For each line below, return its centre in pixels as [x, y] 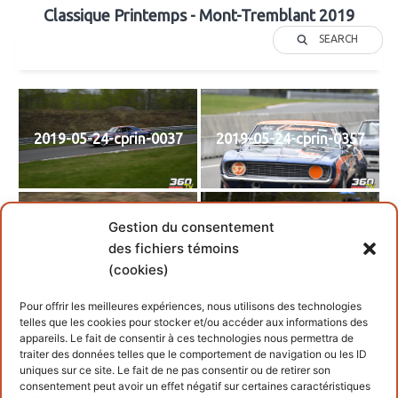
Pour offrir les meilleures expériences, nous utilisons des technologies [191, 306]
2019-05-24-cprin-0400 [290, 242]
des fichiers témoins [174, 248]
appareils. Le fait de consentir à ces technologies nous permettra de [187, 338]
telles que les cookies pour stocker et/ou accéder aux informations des [194, 322]
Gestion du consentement [191, 227]
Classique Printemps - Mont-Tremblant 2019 [199, 15]
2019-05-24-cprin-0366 [108, 242]
